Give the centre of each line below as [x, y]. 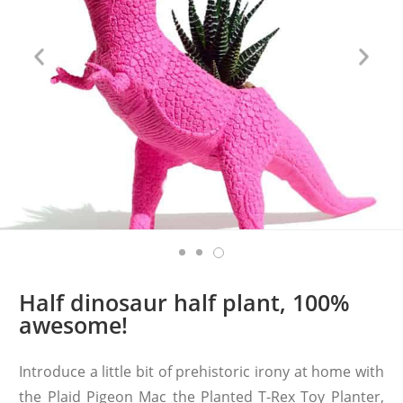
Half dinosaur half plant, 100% [185, 303]
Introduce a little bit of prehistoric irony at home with [201, 372]
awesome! [74, 325]
